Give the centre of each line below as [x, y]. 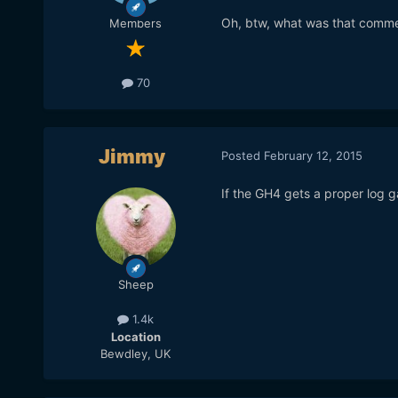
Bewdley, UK [136, 353]
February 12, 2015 [313, 155]
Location [135, 336]
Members [136, 24]
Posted [242, 155]
